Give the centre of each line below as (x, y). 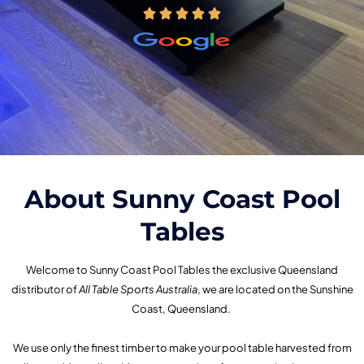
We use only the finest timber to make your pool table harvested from (182, 348)
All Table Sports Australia (138, 290)
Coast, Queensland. (182, 309)
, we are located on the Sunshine (275, 290)
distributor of (45, 290)
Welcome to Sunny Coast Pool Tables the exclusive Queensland (182, 270)
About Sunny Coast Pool (182, 199)
